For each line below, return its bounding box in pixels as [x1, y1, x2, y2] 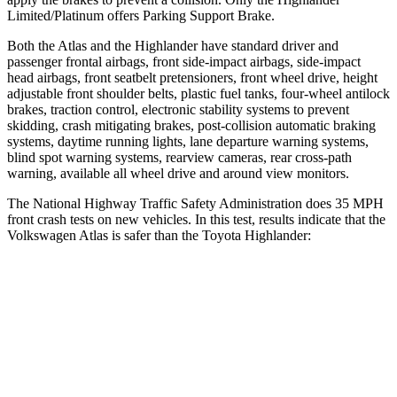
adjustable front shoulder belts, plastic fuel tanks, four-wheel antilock [7, 85, 390, 101]
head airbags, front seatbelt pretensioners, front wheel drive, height [7, 69, 378, 85]
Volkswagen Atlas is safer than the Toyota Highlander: [7, 227, 311, 243]
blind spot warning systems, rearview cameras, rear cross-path [7, 149, 352, 165]
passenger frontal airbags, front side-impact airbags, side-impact [7, 53, 361, 69]
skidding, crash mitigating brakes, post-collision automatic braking [7, 117, 376, 133]
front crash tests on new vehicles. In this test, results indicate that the [7, 211, 385, 227]
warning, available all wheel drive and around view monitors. [7, 165, 349, 181]
